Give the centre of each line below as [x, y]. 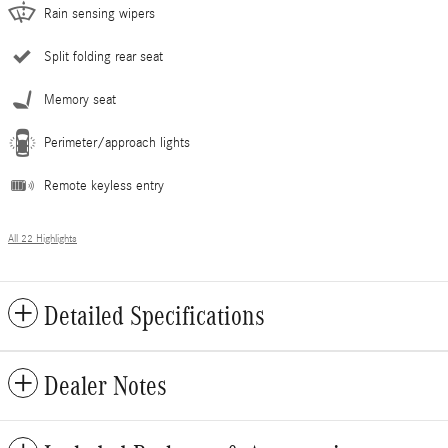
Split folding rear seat [103, 57]
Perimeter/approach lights [117, 143]
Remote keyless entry [104, 186]
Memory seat [80, 100]
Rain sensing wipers [99, 14]
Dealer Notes [105, 386]
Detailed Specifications [154, 316]
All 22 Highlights [42, 239]
